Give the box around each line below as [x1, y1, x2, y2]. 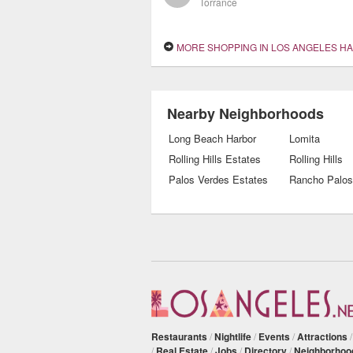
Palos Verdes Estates [169, 172, 268, 187]
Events [258, 329, 290, 344]
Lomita [289, 131, 320, 146]
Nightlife [214, 329, 251, 344]
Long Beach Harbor [169, 131, 256, 146]
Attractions [297, 329, 347, 344]
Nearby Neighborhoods [167, 103, 324, 124]
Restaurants [151, 329, 207, 344]
